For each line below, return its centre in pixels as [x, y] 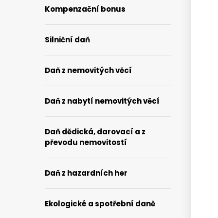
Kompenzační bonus [85, 9]
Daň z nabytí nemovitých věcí [102, 101]
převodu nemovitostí [86, 142]
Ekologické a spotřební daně [100, 204]
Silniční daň [67, 40]
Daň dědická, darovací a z [95, 132]
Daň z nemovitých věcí [88, 70]
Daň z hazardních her [86, 173]
